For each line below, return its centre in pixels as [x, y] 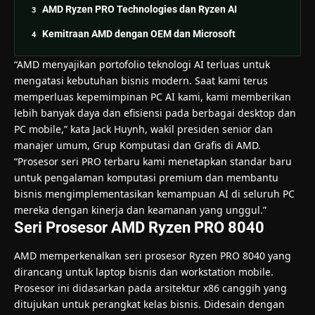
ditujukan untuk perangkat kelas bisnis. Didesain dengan [149, 304]
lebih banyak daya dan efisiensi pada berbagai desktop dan [155, 112]
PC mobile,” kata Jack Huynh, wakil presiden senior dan [143, 129]
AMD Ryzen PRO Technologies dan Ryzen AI [140, 9]
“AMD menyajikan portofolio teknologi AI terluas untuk [142, 64]
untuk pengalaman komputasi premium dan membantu [146, 177]
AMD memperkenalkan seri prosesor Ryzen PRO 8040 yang [153, 255]
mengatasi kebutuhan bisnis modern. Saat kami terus [141, 80]
